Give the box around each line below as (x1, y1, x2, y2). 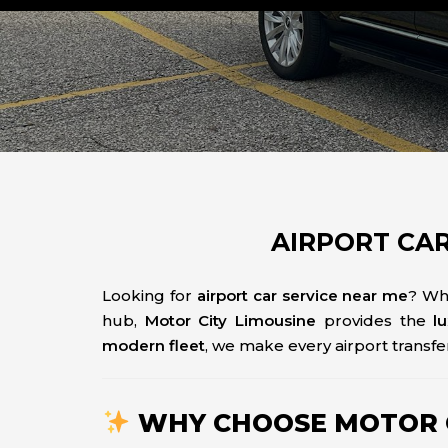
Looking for (102, 286, 197, 305)
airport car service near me (196, 286, 409, 305)
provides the (316, 311, 434, 330)
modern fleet (102, 336, 205, 355)
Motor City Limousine (144, 311, 317, 330)
